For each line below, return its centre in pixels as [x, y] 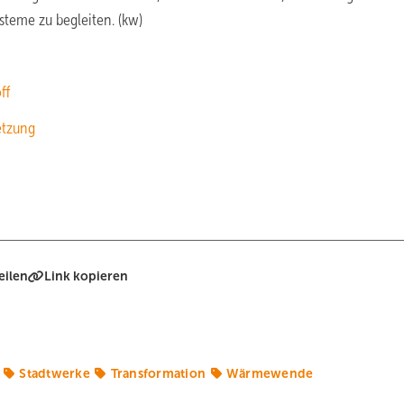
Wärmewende [270, 373]
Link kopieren [87, 276]
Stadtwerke [55, 373]
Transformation [158, 373]
